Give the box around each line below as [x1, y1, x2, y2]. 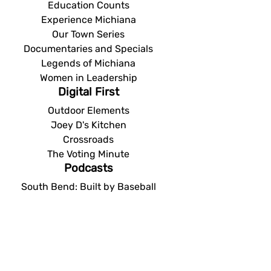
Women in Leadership [39, 71, 137, 83]
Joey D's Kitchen [50, 119, 126, 131]
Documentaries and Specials [24, 42, 153, 54]
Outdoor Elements [47, 104, 129, 116]
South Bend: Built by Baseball [21, 180, 156, 192]
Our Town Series [52, 28, 125, 40]
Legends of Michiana [41, 57, 135, 69]
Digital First [57, 85, 119, 99]
